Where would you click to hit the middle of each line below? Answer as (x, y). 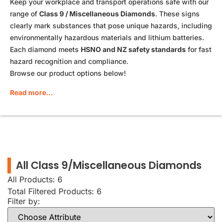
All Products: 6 (35, 180)
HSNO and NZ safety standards (133, 50)
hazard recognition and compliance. (69, 61)
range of (25, 14)
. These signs (177, 14)
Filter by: (24, 201)
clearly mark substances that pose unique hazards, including (111, 26)
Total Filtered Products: (52, 192)
